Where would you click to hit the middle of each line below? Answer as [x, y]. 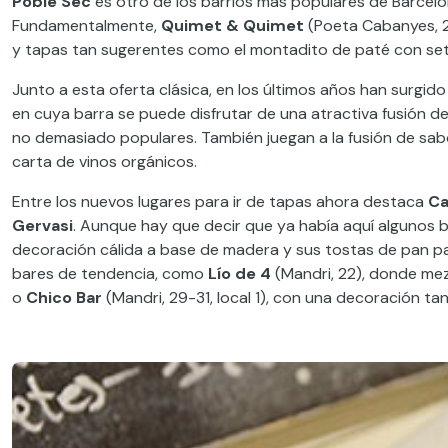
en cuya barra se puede [101, 114]
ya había [308, 226]
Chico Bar [64, 298]
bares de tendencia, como [110, 274]
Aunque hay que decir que [176, 226]
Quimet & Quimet [232, 26]
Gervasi [42, 226]
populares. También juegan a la [232, 138]
